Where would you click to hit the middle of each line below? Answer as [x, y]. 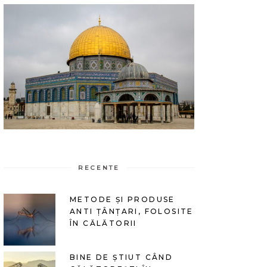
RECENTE [99, 167]
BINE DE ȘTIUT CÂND [122, 257]
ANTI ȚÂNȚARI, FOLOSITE [132, 211]
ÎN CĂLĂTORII [103, 223]
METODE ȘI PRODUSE [122, 199]
